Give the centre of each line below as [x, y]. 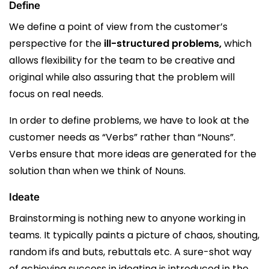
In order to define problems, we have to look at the [129, 120]
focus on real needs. [56, 94]
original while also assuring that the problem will [122, 77]
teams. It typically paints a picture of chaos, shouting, [134, 235]
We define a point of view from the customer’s [118, 27]
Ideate [26, 197]
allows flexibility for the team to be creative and [122, 60]
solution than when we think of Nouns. [97, 171]
